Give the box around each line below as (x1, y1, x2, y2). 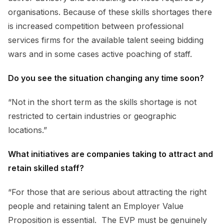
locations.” (8, 124, 47, 135)
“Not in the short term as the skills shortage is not (8, 96, 196, 107)
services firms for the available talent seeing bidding (8, 34, 203, 45)
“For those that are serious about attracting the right (8, 186, 206, 197)
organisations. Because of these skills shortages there (8, 6, 212, 17)
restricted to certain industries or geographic (8, 110, 176, 121)
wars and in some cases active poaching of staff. (8, 48, 197, 59)
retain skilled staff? (8, 162, 84, 173)
